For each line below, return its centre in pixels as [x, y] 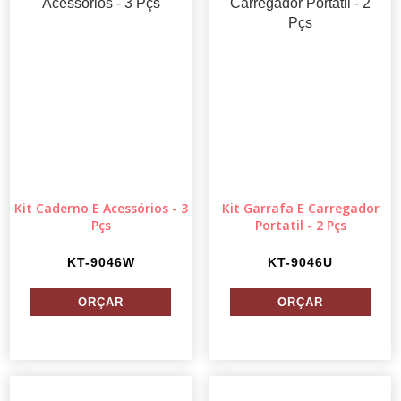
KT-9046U [300, 263]
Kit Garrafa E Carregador [300, 209]
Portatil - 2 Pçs [300, 226]
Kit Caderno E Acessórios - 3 [101, 209]
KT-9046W [101, 263]
